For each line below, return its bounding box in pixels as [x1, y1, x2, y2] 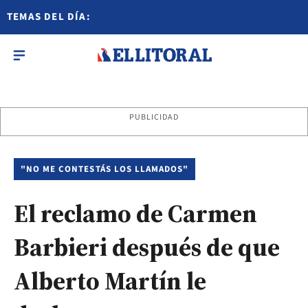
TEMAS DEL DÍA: [7, 10, 91, 24]
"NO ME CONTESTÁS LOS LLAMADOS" [21, 163, 189, 175]
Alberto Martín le [14, 264, 206, 298]
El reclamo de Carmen [14, 197, 257, 230]
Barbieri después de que [14, 230, 280, 264]
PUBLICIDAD [129, 111, 179, 123]
